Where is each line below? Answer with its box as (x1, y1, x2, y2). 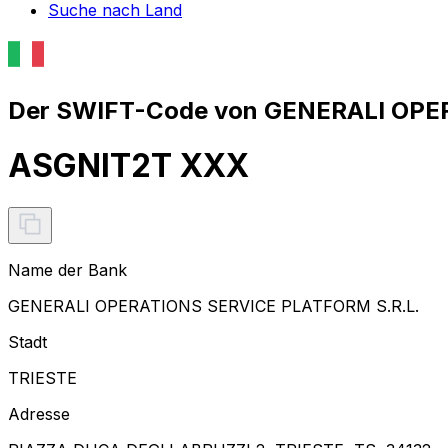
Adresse (8, 403, 70, 424)
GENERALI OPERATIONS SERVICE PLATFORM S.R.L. (8, 295, 419, 316)
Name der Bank (8, 259, 127, 280)
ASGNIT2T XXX (8, 146, 249, 186)
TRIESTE (8, 367, 77, 388)
